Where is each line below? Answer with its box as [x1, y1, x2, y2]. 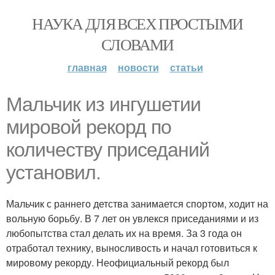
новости [117, 60, 159, 74]
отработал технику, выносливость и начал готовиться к [6, 241, 257, 255]
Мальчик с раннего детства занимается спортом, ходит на [6, 196, 268, 211]
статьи [169, 60, 203, 74]
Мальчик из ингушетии [6, 93, 201, 115]
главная [67, 60, 107, 74]
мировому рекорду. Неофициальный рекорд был [6, 255, 229, 269]
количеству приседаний [6, 139, 209, 161]
